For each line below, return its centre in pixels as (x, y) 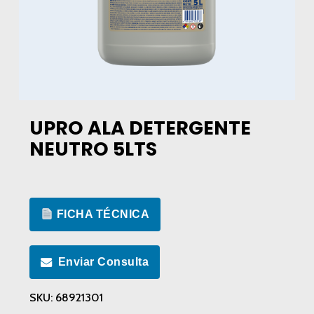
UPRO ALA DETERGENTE (140, 128)
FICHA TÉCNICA (102, 214)
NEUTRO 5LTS (93, 149)
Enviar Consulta (103, 262)
